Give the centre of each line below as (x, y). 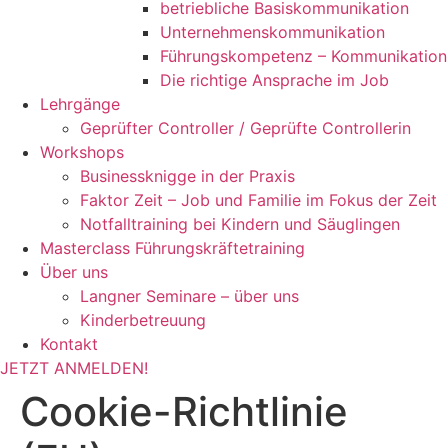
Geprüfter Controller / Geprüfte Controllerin (245, 128)
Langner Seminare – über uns (189, 296)
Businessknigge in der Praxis (187, 176)
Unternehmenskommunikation (272, 32)
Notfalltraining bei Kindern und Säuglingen (240, 224)
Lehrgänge (80, 104)
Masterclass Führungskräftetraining (172, 248)
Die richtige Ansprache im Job (274, 80)
